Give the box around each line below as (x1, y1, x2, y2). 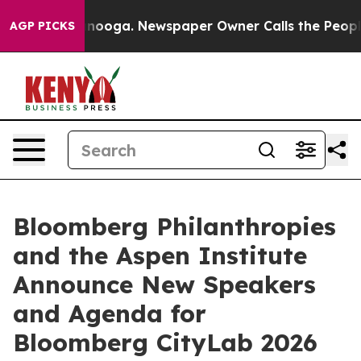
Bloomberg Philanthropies (13, 211, 336, 242)
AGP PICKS (10, 19, 75, 33)
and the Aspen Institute (13, 240, 307, 271)
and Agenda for (13, 298, 206, 329)
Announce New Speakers (13, 269, 316, 300)
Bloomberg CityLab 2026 (13, 327, 317, 358)
